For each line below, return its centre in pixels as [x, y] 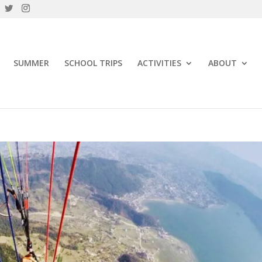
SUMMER [31, 63]
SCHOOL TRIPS [93, 63]
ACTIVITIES [159, 63]
